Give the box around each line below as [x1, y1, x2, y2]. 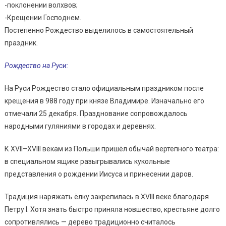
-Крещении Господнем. [4, 13, 81, 22]
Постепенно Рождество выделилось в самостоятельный [4, 26, 193, 34]
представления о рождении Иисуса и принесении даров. [4, 169, 193, 178]
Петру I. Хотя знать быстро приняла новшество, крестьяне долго [4, 205, 220, 213]
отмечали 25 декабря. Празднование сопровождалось [4, 109, 188, 118]
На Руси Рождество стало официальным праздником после [4, 84, 204, 92]
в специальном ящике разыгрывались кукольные [4, 157, 170, 165]
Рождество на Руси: [4, 61, 68, 70]
